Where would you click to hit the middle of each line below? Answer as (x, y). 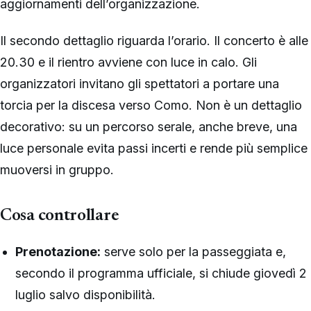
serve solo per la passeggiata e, (194, 251)
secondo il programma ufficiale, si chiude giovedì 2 (161, 273)
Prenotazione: (58, 251)
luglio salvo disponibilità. (86, 294)
